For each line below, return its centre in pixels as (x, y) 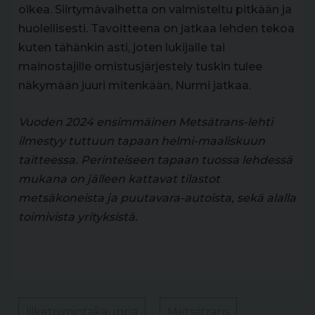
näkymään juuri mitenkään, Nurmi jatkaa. (135, 86)
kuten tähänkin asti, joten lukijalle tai (122, 48)
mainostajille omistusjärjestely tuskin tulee (140, 67)
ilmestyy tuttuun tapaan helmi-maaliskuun (142, 141)
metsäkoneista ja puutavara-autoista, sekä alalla (157, 198)
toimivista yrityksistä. (78, 217)
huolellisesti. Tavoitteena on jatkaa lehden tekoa (156, 29)
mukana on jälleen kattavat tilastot (119, 179)
